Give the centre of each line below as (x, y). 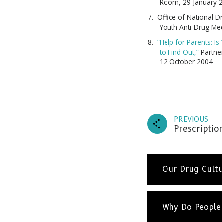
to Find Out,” (179, 52)
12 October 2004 (186, 62)
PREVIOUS (191, 120)
